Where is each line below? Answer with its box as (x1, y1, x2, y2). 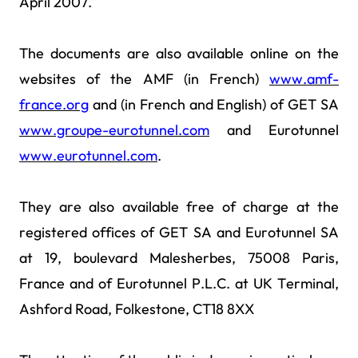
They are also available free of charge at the (19, 197, 339, 217)
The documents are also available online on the (19, 44, 339, 63)
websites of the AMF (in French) (19, 70, 269, 89)
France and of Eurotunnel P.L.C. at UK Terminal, (19, 274, 339, 293)
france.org (19, 95, 89, 114)
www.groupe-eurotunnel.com (19, 121, 209, 140)
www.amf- (269, 70, 339, 89)
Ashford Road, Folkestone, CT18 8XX (19, 300, 254, 319)
